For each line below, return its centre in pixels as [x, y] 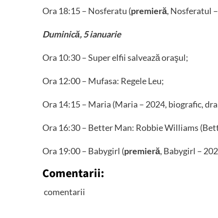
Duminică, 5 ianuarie [82, 34]
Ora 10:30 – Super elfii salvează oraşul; [115, 57]
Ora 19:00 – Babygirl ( [83, 151]
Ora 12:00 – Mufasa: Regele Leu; [103, 81]
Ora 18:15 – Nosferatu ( [87, 11]
